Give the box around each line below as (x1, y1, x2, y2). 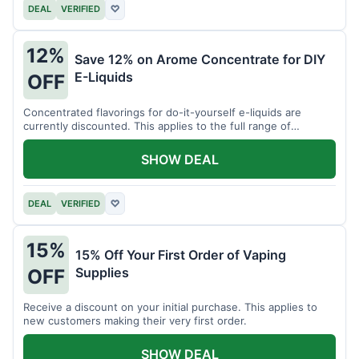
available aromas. (23, 132, 108, 146)
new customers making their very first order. (23, 314, 247, 328)
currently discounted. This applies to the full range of (23, 119, 291, 132)
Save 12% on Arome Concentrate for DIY (75, 51, 325, 68)
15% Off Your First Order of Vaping (75, 246, 286, 263)
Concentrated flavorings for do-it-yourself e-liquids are (23, 105, 301, 119)
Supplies (75, 264, 129, 280)
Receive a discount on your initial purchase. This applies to (23, 301, 317, 314)
